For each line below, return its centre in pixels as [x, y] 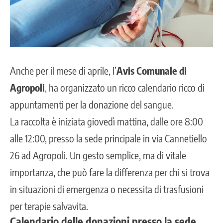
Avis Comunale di [152, 70]
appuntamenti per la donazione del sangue [91, 104]
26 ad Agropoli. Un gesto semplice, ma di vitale [98, 155]
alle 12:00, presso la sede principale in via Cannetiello [109, 138]
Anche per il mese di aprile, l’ [63, 70]
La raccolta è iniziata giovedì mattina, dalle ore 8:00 [107, 121]
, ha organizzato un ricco [90, 87]
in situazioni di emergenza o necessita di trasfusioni [107, 189]
